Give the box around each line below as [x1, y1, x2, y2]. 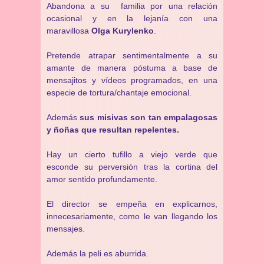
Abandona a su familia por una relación [47, 1, 217, 11]
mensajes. [47, 224, 85, 233]
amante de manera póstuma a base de [47, 63, 217, 72]
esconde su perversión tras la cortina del [47, 162, 217, 171]
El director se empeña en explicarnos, [47, 199, 217, 209]
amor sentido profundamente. [47, 174, 157, 184]
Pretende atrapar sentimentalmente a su [47, 51, 217, 60]
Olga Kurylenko [91, 26, 154, 35]
